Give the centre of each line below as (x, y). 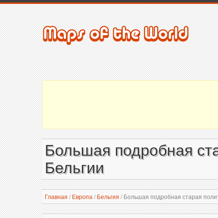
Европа (82, 196)
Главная (56, 196)
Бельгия (108, 196)
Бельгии (74, 168)
